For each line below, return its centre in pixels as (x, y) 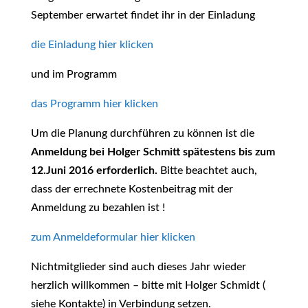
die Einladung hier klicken (92, 45)
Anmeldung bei (67, 152)
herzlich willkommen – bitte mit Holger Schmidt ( (148, 285)
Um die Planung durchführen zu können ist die (142, 133)
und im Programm (74, 74)
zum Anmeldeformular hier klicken (113, 237)
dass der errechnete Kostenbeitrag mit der (132, 189)
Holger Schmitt (143, 152)
